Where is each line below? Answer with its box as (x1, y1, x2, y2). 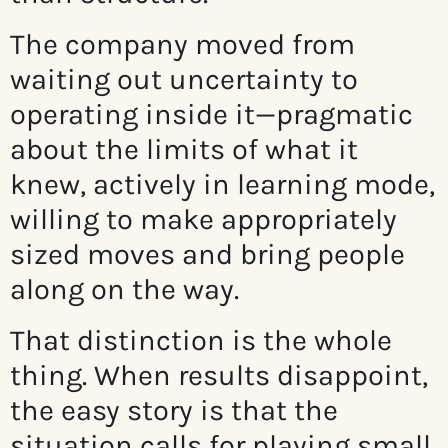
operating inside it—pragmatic (10, 97, 413, 132)
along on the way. (10, 272, 239, 307)
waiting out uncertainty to (10, 62, 358, 97)
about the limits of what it (10, 132, 358, 167)
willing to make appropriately (10, 202, 397, 237)
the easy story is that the (10, 393, 338, 428)
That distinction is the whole (10, 323, 392, 358)
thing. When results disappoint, (10, 358, 428, 393)
